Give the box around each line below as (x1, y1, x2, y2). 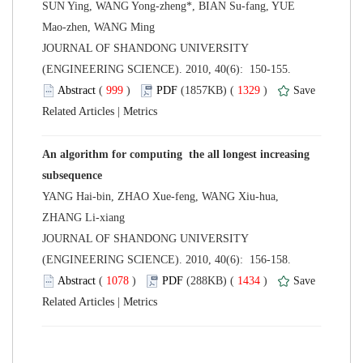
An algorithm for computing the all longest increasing (42, 147, 310, 160)
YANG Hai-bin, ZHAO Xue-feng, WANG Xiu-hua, (42, 190, 279, 203)
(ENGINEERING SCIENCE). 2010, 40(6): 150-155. (42, 62, 294, 75)
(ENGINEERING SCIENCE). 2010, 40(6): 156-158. (42, 253, 294, 266)
